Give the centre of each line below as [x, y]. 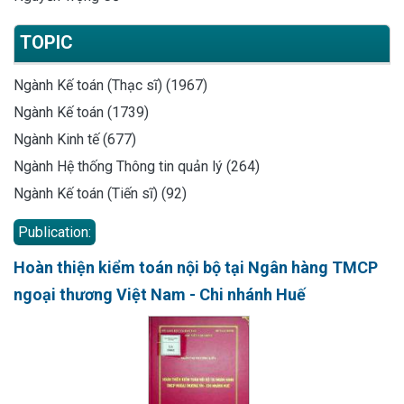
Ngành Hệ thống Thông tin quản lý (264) [137, 166]
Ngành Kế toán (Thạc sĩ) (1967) [110, 85]
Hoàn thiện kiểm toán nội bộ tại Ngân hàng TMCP [196, 267]
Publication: [55, 232]
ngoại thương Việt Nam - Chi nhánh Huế [160, 294]
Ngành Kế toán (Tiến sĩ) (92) [100, 193]
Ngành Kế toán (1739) [81, 112]
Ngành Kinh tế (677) [75, 139]
